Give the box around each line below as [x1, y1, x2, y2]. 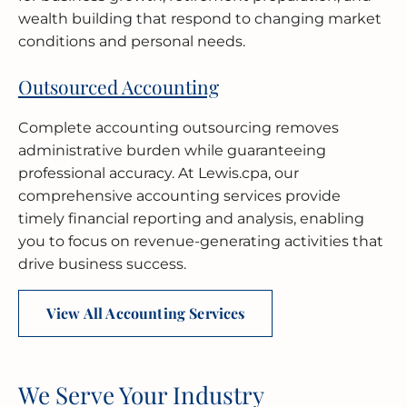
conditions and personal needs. [18, 32, 245, 50]
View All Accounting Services [46, 303, 245, 323]
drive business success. [18, 254, 186, 273]
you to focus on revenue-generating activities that [18, 232, 383, 250]
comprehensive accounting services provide [18, 186, 341, 204]
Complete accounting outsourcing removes [18, 118, 339, 136]
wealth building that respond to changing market [18, 9, 382, 27]
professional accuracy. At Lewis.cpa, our [18, 164, 299, 182]
